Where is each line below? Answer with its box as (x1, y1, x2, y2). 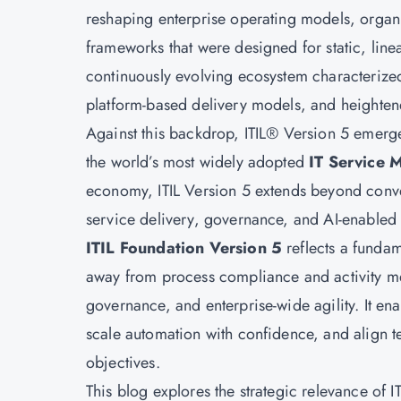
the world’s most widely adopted (86, 150, 310, 174)
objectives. (86, 351, 160, 374)
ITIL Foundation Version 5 (86, 236, 282, 260)
